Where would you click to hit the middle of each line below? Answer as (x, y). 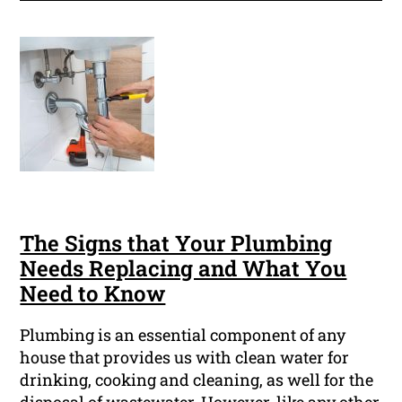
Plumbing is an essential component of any (183, 335)
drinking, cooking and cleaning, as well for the (197, 380)
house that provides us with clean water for (185, 358)
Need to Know (93, 294)
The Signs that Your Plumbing (176, 244)
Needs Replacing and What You (184, 269)
